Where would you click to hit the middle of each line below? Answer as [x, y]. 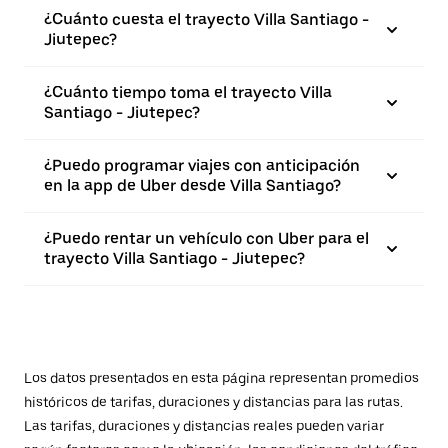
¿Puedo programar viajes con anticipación [202, 165]
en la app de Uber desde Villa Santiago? [192, 185]
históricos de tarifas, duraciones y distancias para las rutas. [213, 402]
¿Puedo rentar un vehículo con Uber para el [206, 238]
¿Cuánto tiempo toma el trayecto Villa [188, 92]
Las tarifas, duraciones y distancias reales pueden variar [204, 426]
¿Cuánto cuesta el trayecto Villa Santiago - [206, 19]
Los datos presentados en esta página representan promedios [221, 378]
